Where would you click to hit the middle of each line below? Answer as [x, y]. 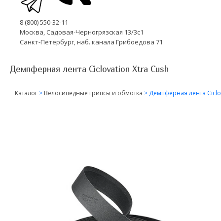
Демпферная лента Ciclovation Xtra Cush [89, 69]
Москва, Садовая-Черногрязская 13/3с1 [82, 32]
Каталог [26, 93]
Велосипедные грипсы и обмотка [93, 93]
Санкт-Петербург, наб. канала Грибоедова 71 [91, 42]
